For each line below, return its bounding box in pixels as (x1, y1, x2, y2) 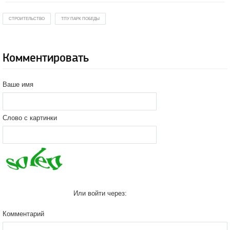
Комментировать (3, 51, 89, 65)
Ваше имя (3, 81, 33, 88)
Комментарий (3, 210, 44, 218)
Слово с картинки (3, 114, 57, 122)
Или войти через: (73, 189, 127, 197)
